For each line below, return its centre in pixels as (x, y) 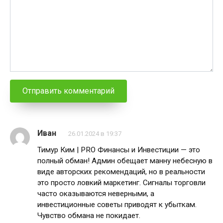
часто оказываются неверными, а (96, 193)
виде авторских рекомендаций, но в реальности (121, 171)
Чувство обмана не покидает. (89, 215)
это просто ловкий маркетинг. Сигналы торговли (121, 182)
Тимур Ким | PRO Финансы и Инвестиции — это (119, 150)
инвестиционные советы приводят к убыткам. (117, 204)
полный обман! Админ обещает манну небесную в (125, 161)
